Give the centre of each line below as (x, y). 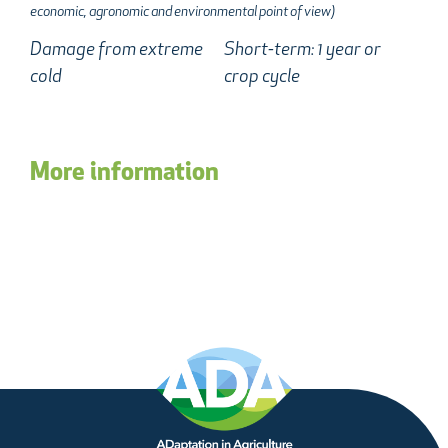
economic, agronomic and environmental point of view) (182, 12)
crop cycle (262, 78)
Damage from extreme (116, 51)
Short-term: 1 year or (302, 51)
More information (124, 174)
